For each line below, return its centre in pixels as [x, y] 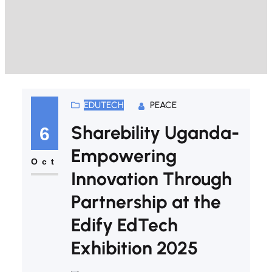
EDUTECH [104, 105]
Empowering [124, 156]
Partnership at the [146, 202]
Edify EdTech [124, 225]
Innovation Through [151, 179]
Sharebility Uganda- [155, 133]
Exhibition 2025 [134, 248]
